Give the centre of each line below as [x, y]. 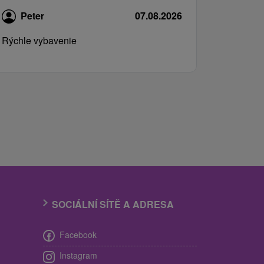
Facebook [78, 234]
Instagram [78, 255]
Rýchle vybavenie [39, 40]
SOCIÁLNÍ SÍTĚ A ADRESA [113, 204]
